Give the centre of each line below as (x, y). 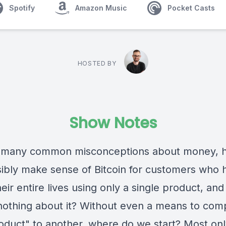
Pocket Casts (191, 8)
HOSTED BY (97, 63)
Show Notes (113, 123)
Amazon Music (101, 8)
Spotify (22, 8)
